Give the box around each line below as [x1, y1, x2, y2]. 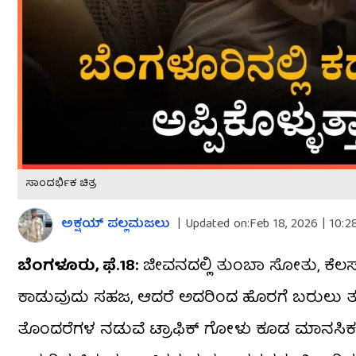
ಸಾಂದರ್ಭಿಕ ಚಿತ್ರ [25, 175, 97, 194]
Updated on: [185, 214, 250, 237]
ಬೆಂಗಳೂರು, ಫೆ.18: [17, 253, 138, 281]
